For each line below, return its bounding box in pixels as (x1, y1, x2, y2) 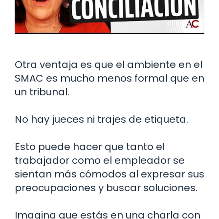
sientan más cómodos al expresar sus (15, 167, 204, 181)
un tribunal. (15, 85, 69, 99)
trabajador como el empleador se (15, 153, 185, 168)
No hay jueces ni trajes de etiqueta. (15, 112, 188, 127)
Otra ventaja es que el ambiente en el (15, 58, 202, 72)
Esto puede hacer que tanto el (15, 140, 165, 154)
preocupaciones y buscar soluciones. (15, 181, 197, 195)
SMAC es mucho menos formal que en (15, 71, 204, 86)
